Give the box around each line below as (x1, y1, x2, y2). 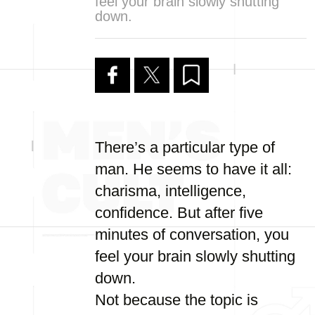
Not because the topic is (95, 291, 258, 309)
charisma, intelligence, (95, 182, 246, 200)
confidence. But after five (95, 204, 263, 221)
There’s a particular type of (95, 139, 275, 156)
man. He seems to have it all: (95, 160, 292, 178)
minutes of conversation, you (95, 226, 289, 243)
